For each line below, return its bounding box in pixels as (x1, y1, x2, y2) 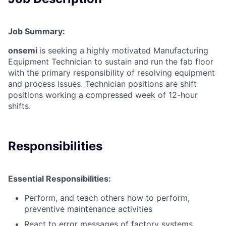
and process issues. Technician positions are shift (8, 79, 197, 89)
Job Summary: (8, 26, 65, 37)
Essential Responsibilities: (8, 173, 111, 184)
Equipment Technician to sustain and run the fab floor (8, 56, 213, 67)
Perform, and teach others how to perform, (24, 192, 190, 203)
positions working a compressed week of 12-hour (8, 90, 198, 100)
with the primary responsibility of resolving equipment (8, 68, 215, 78)
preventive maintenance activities (24, 203, 152, 214)
